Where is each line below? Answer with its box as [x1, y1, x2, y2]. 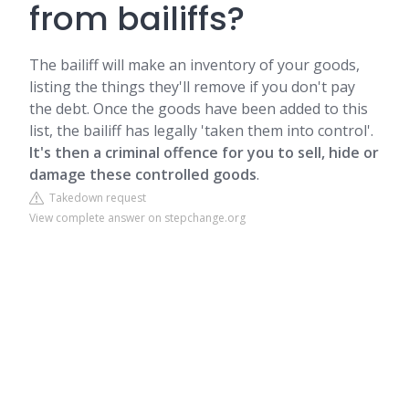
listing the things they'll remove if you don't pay [29, 77, 355, 97]
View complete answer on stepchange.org [29, 210, 246, 225]
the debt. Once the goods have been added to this [29, 99, 368, 119]
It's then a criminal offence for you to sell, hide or [29, 142, 379, 163]
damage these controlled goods [29, 164, 257, 184]
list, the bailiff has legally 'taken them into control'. [29, 121, 373, 141]
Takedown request [44, 190, 146, 205]
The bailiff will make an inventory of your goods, [29, 55, 360, 75]
